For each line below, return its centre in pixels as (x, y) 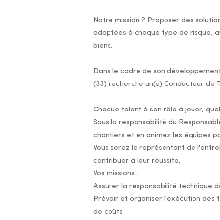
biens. (103, 46)
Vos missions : (115, 174)
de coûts (108, 212)
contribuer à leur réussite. (137, 161)
